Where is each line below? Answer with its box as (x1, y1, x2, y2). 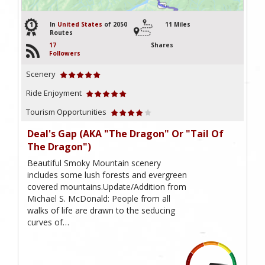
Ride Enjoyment (26, 87, 82, 98)
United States (57, 20, 102, 28)
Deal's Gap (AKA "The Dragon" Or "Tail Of (27, 127, 224, 140)
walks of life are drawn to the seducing (27, 204, 175, 216)
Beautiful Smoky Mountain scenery (27, 157, 161, 169)
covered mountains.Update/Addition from (27, 180, 186, 192)
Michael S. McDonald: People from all (27, 192, 170, 204)
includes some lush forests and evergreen (27, 169, 187, 180)
